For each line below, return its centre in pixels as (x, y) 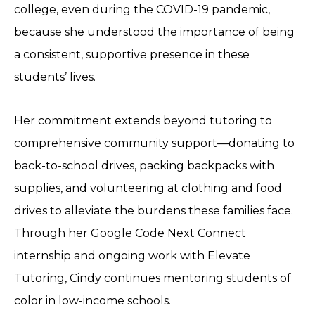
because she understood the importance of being (154, 32)
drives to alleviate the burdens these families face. (154, 211)
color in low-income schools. (92, 301)
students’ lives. (55, 77)
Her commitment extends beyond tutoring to (143, 121)
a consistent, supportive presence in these (132, 55)
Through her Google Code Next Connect (130, 233)
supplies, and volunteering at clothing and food (148, 188)
